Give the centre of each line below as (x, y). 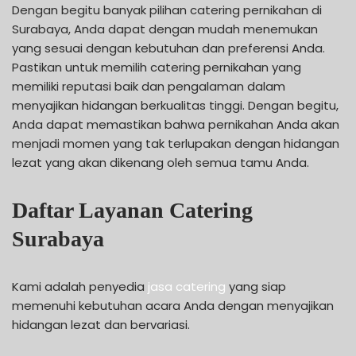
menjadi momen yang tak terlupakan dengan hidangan (176, 143)
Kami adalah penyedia (80, 286)
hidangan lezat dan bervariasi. (101, 324)
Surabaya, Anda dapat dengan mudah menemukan (165, 29)
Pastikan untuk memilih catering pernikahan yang (157, 67)
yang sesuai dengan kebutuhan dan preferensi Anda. (168, 48)
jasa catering (187, 286)
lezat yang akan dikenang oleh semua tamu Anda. (161, 162)
